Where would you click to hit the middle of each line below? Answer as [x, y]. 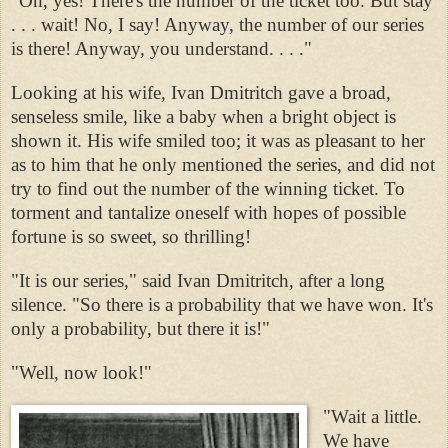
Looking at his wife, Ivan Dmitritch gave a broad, [201, 92]
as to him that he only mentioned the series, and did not [223, 164]
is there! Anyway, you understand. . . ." [161, 48]
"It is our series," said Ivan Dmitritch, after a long [198, 280]
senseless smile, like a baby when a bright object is [203, 116]
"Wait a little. [372, 416]
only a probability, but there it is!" [140, 328]
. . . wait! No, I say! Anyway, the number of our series [217, 24]
